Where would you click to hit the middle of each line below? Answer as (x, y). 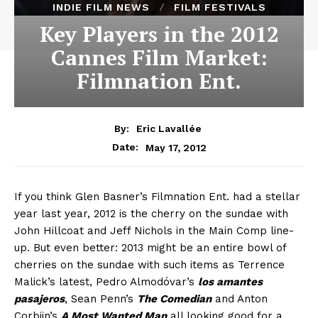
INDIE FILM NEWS (101, 7)
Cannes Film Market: (159, 58)
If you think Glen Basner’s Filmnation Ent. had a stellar (157, 197)
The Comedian (174, 299)
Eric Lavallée (169, 129)
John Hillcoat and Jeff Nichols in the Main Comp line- (154, 231)
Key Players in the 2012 (159, 34)
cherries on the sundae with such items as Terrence (149, 265)
